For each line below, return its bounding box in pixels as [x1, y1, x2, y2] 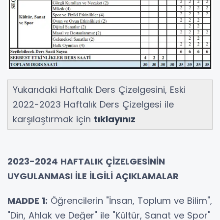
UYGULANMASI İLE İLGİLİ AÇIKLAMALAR [7, 169, 179, 182]
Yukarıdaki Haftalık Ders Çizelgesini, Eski [13, 83, 186, 96]
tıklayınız [94, 112, 136, 125]
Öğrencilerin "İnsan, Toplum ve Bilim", [48, 194, 212, 207]
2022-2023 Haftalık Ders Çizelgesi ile [13, 98, 174, 110]
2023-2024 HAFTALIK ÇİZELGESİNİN [7, 155, 165, 167]
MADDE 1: [7, 194, 48, 207]
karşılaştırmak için [13, 112, 94, 125]
